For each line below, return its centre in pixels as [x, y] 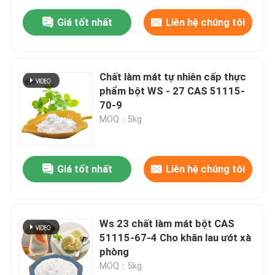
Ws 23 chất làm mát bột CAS [167, 224]
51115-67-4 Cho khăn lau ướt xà [176, 238]
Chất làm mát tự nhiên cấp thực [173, 77]
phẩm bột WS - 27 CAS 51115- [172, 91]
